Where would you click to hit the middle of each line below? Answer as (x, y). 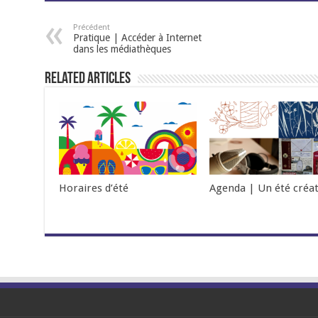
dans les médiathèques (122, 49)
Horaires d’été (93, 188)
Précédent (91, 27)
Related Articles (87, 79)
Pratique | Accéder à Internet (137, 37)
